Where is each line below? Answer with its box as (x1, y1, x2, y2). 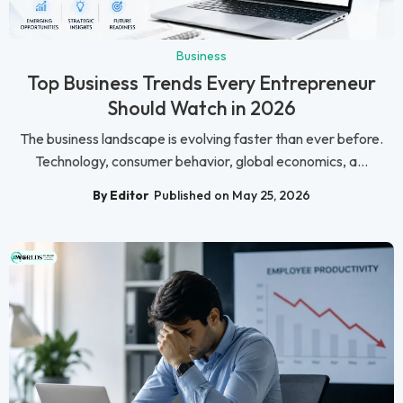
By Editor (93, 186, 149, 203)
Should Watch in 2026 (107, 95, 296, 121)
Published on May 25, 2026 (154, 186, 310, 203)
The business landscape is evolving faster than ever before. (20, 130, 383, 148)
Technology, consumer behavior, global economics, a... (35, 152, 368, 171)
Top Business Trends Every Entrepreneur (27, 70, 376, 96)
